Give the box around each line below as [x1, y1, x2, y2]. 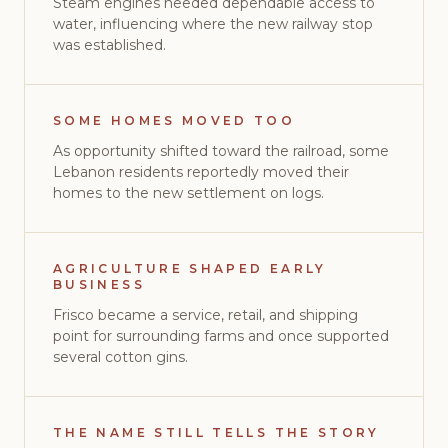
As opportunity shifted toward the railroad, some [53, 142, 389, 160]
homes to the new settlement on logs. [53, 184, 324, 202]
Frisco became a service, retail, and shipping [53, 306, 358, 324]
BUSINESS [53, 277, 145, 292]
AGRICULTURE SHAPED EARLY [53, 261, 327, 276]
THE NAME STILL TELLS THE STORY [53, 425, 380, 440]
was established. [53, 36, 166, 54]
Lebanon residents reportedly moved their [53, 163, 349, 181]
